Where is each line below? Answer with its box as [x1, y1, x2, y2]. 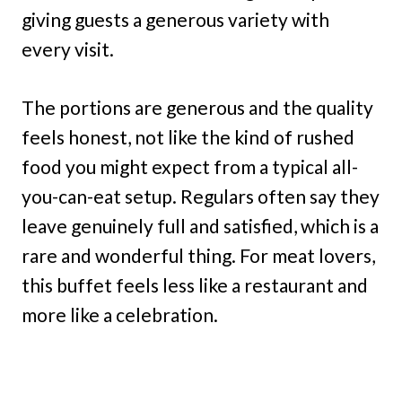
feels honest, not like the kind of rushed [22, 126, 354, 149]
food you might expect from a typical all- [22, 155, 358, 179]
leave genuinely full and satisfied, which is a [22, 214, 379, 238]
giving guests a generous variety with [22, 8, 329, 31]
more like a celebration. [22, 303, 218, 327]
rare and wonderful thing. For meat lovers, [22, 244, 375, 267]
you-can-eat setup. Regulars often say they [22, 185, 380, 208]
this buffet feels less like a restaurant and [22, 274, 368, 297]
